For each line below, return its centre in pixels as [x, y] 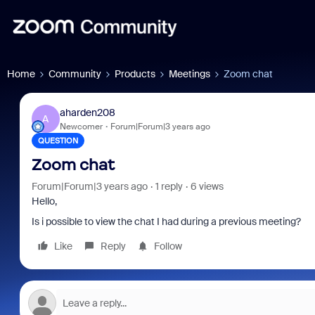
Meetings [189, 74]
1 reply [169, 186]
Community [75, 74]
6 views [207, 186]
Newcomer [81, 126]
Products [135, 74]
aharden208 [87, 112]
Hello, [44, 201]
